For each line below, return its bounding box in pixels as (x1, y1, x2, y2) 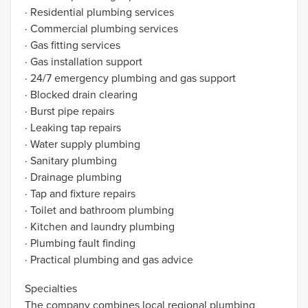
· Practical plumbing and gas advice (25, 251, 193, 267)
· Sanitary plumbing (25, 152, 117, 168)
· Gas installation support (25, 53, 142, 69)
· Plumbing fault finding (25, 234, 135, 250)
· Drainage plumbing (25, 168, 122, 184)
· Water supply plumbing (25, 135, 140, 151)
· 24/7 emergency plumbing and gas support (25, 69, 236, 85)
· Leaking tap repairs (25, 119, 121, 135)
